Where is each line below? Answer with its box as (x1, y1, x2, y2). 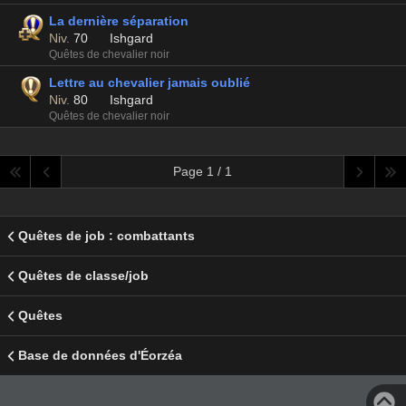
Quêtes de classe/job (18, 268, 149, 283)
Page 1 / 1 (173, 164, 232, 179)
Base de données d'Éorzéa (18, 348, 182, 362)
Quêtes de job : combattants (18, 228, 195, 243)
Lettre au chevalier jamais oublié (49, 75, 250, 90)
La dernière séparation (49, 14, 188, 28)
